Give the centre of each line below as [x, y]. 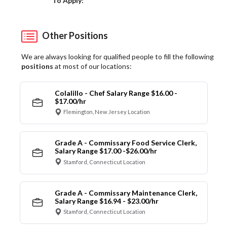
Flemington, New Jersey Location [107, 112]
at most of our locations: [92, 66]
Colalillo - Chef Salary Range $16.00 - [116, 93]
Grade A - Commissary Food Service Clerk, [125, 143]
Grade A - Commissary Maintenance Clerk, [126, 193]
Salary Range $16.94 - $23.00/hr [106, 201]
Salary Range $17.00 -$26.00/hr [106, 151]
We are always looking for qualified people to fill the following [118, 56]
